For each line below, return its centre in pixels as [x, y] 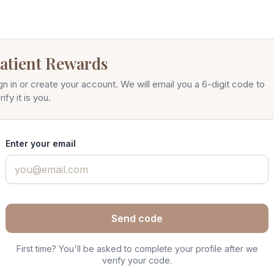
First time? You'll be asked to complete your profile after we [137, 249]
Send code [137, 218]
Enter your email [41, 143]
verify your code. [137, 260]
